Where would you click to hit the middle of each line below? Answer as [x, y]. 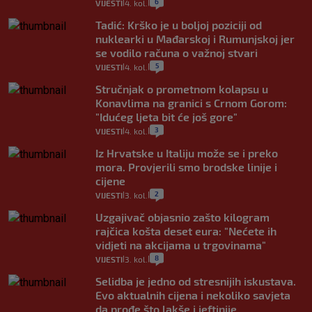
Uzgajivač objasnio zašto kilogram [182, 217]
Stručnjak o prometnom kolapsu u [182, 89]
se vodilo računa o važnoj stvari [177, 53]
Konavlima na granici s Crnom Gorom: [191, 103]
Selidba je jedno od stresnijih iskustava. [196, 281]
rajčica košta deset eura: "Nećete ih [186, 231]
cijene [110, 181]
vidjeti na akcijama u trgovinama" [181, 245]
